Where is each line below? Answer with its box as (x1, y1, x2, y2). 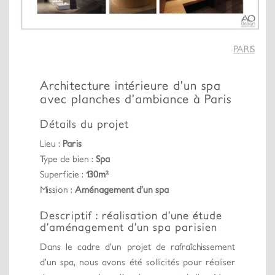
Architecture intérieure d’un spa (40, 77, 221, 92)
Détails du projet (40, 117, 129, 130)
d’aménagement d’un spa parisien (40, 220, 217, 233)
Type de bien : (40, 153, 96, 164)
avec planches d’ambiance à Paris (40, 91, 231, 106)
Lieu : (40, 137, 63, 149)
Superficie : (40, 168, 86, 179)
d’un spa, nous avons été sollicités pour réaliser (40, 256, 235, 267)
